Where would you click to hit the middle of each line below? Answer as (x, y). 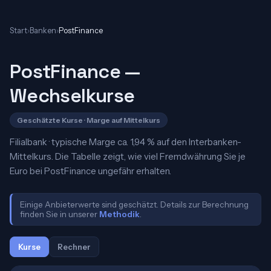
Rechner (74, 247)
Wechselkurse (72, 96)
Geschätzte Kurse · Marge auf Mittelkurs (89, 120)
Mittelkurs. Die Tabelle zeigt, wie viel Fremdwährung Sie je (128, 156)
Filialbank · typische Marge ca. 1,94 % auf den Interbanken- (126, 142)
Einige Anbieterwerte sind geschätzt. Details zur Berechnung (134, 204)
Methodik (119, 214)
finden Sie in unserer (60, 214)
